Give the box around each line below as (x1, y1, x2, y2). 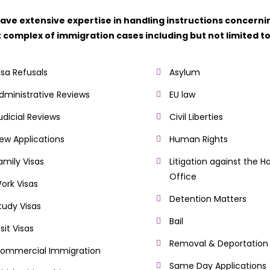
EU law (169, 89, 195, 101)
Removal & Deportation (169, 237, 268, 250)
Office (169, 171, 196, 183)
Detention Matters (169, 193, 246, 205)
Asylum (169, 66, 200, 78)
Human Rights (169, 133, 228, 145)
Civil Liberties (169, 111, 223, 123)
